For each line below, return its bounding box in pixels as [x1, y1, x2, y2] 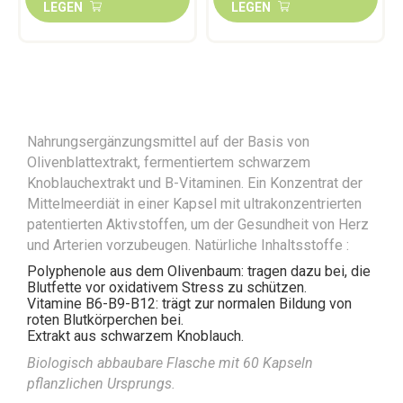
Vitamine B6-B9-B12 [27, 294, 156, 312]
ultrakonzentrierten [244, 194, 362, 212]
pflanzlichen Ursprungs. [27, 374, 175, 392]
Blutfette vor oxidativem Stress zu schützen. [27, 278, 307, 296]
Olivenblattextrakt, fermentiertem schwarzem [27, 153, 310, 171]
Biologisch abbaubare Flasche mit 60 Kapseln [27, 354, 313, 372]
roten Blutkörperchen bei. [27, 310, 184, 328]
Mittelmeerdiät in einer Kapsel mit [27, 194, 244, 212]
